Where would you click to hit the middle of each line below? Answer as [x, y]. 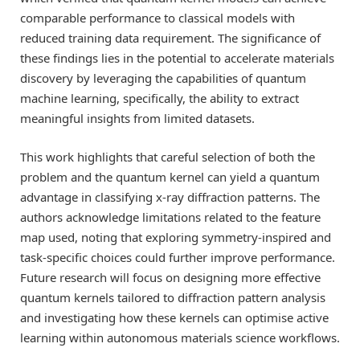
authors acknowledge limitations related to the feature [170, 217]
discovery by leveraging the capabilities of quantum [163, 78]
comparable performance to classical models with [157, 17]
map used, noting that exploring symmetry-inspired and [176, 237]
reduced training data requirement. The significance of [170, 37]
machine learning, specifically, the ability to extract [160, 98]
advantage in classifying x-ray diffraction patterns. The [170, 196]
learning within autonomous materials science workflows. [180, 337]
